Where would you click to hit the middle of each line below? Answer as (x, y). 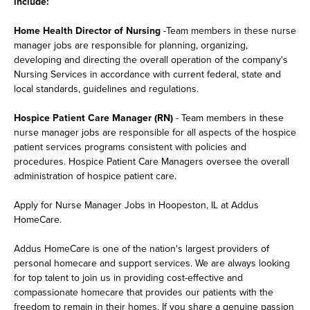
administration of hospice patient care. (95, 176)
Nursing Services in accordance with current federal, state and (147, 74)
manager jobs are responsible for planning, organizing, (131, 45)
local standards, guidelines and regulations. (106, 89)
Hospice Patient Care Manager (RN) (93, 118)
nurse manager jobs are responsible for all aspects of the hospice (155, 133)
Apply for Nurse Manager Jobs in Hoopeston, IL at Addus (136, 205)
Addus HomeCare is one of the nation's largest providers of (142, 249)
